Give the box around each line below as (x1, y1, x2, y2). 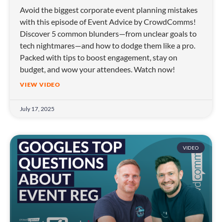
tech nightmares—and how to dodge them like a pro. (20, 41, 195, 51)
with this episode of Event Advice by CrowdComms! (20, 17, 196, 27)
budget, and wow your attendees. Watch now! (20, 64, 175, 74)
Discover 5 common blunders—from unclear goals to (20, 29, 197, 39)
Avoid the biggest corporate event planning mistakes (20, 5, 198, 15)
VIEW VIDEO (20, 81, 60, 89)
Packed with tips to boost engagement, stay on (20, 53, 177, 62)
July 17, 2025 (20, 105, 55, 113)
